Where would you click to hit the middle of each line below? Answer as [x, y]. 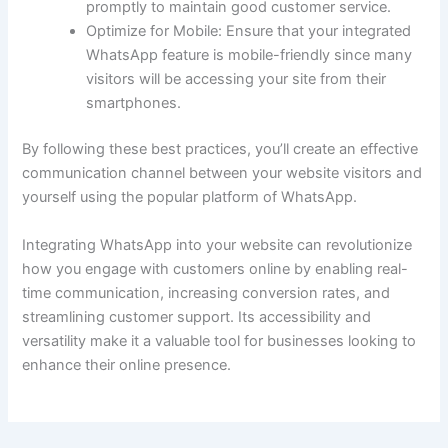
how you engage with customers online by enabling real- [215, 268]
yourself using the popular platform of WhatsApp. [190, 197]
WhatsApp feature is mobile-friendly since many [249, 55]
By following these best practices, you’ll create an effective [220, 149]
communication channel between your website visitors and [222, 173]
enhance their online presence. [127, 364]
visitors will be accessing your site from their [236, 79]
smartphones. [134, 103]
